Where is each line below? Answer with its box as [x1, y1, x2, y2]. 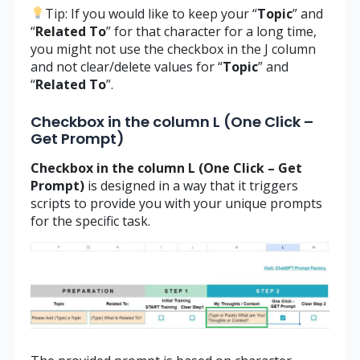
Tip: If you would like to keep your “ [44, 4, 257, 22]
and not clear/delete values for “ [30, 57, 223, 76]
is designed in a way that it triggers [87, 176, 298, 194]
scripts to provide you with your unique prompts [30, 194, 322, 212]
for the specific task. [30, 211, 150, 230]
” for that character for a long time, [105, 22, 317, 40]
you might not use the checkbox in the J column [30, 39, 316, 58]
